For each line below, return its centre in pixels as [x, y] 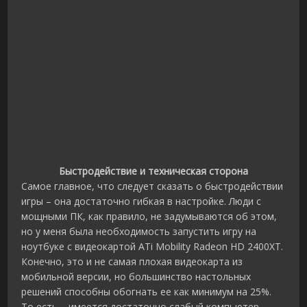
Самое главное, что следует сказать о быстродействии [152, 186]
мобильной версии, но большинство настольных [136, 277]
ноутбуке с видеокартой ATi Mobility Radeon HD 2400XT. [152, 247]
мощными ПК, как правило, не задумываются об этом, [149, 217]
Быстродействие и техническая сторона [153, 171]
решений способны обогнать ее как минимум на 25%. [147, 292]
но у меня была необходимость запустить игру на [139, 232]
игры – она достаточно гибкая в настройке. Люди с [142, 201]
